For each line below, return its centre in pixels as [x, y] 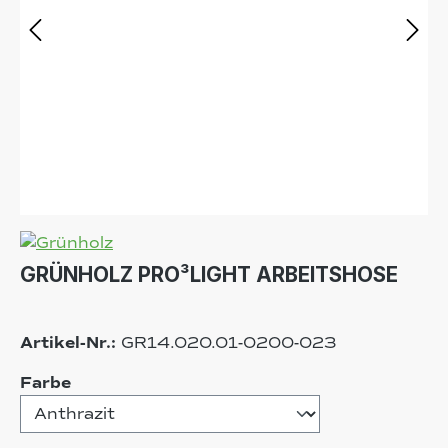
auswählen [119, 381]
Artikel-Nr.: [70, 342]
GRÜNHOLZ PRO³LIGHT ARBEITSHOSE [209, 274]
